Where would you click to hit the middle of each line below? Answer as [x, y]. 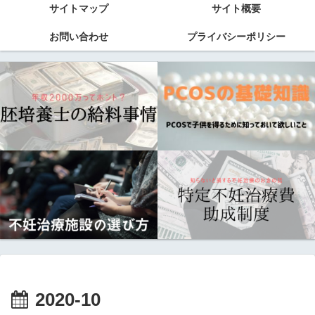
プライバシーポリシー [236, 37]
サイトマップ [79, 8]
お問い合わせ [79, 37]
